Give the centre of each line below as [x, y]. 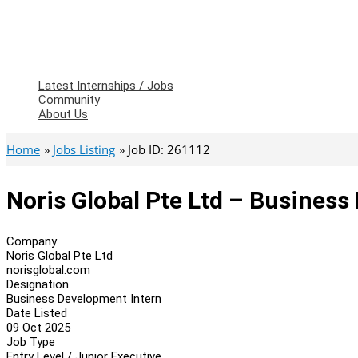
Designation [38, 284]
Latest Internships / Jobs [106, 86]
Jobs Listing [84, 149]
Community [69, 100]
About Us [63, 114]
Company [32, 241]
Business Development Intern [84, 298]
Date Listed [37, 313]
